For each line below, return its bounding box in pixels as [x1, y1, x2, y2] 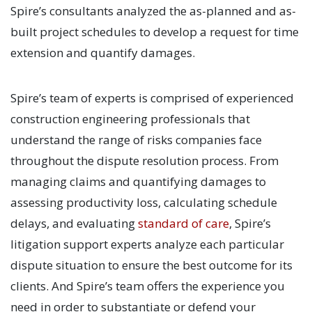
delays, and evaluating [10, 215, 135, 231]
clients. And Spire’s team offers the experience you [10, 278, 285, 294]
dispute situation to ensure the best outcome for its [10, 257, 292, 273]
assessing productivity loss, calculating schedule [10, 194, 277, 210]
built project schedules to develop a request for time [10, 24, 299, 40]
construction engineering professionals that [10, 111, 250, 127]
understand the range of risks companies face [10, 132, 262, 148]
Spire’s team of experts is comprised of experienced [10, 90, 294, 106]
